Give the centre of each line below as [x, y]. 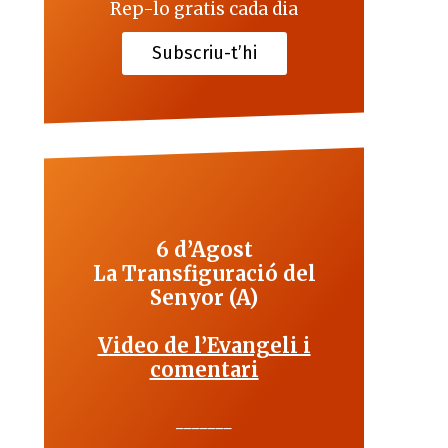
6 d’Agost [204, 250]
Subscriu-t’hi [204, 53]
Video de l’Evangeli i [204, 346]
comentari [204, 370]
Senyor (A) [204, 298]
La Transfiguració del [204, 274]
